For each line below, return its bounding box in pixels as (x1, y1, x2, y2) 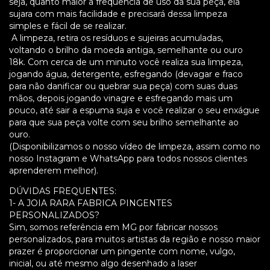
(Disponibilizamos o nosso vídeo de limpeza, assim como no (9, 140, 260, 152)
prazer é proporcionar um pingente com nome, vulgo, (9, 245, 235, 257)
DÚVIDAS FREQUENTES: (9, 185, 116, 196)
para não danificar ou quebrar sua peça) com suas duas (9, 80, 237, 92)
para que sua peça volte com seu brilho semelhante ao (9, 116, 239, 128)
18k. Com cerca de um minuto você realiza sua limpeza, (9, 56, 243, 67)
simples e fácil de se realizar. (9, 20, 127, 31)
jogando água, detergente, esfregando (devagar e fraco (9, 68, 243, 80)
